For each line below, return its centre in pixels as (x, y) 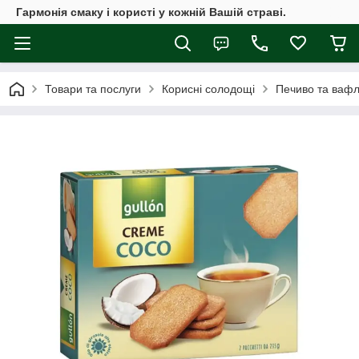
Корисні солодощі (208, 89)
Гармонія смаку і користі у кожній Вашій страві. (151, 12)
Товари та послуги (93, 89)
